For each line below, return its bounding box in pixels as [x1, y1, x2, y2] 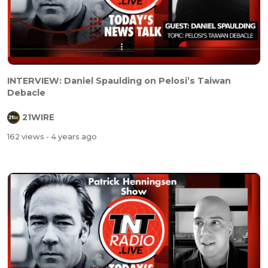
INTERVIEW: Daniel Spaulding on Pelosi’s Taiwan [7, 75, 231, 87]
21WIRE [22, 112, 54, 123]
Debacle [7, 87, 45, 99]
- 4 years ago [46, 132, 97, 141]
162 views [7, 132, 46, 141]
